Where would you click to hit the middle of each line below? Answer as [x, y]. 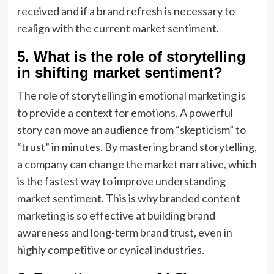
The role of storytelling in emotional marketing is [131, 95]
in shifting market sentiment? [120, 72]
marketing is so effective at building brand [116, 215]
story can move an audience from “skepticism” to [131, 130]
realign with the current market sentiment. [118, 28]
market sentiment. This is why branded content [128, 198]
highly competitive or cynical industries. [110, 250]
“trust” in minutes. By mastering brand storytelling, [137, 147]
